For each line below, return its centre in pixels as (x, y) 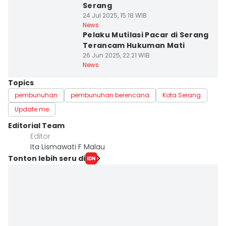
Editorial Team (36, 126)
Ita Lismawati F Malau (68, 147)
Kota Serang (182, 95)
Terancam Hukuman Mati (134, 45)
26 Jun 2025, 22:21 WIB (116, 55)
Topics (21, 83)
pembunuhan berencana (110, 95)
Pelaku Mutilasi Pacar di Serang (146, 35)
